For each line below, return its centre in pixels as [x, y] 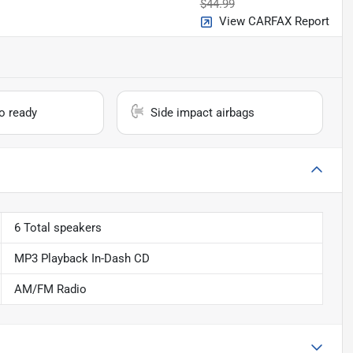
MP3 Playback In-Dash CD [82, 259]
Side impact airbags [203, 113]
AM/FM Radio [50, 290]
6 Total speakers [58, 228]
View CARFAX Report [274, 22]
